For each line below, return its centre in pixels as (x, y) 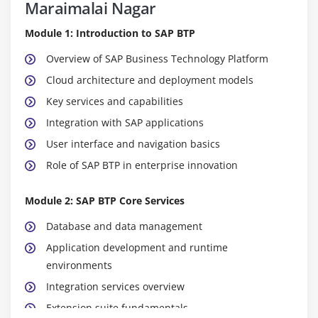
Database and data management (124, 226)
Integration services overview (115, 286)
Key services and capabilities (115, 101)
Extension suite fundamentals (117, 307)
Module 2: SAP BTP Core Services (105, 200)
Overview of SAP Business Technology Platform (157, 58)
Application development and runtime (137, 247)
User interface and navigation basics (133, 143)
